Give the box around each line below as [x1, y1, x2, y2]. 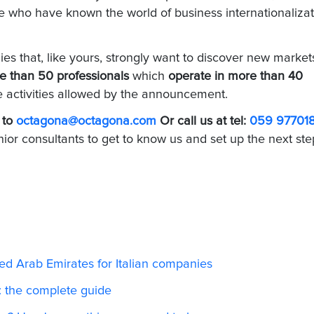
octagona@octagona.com [16, 115, 156, 128]
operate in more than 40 [168, 70, 303, 83]
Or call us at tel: [160, 115, 250, 128]
